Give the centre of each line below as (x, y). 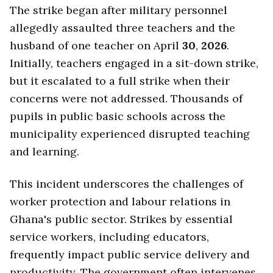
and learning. (44, 152)
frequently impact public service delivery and (130, 254)
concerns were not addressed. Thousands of (126, 99)
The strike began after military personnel (119, 10)
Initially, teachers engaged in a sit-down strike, (134, 63)
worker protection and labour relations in (120, 201)
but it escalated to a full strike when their (120, 81)
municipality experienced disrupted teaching (130, 134)
